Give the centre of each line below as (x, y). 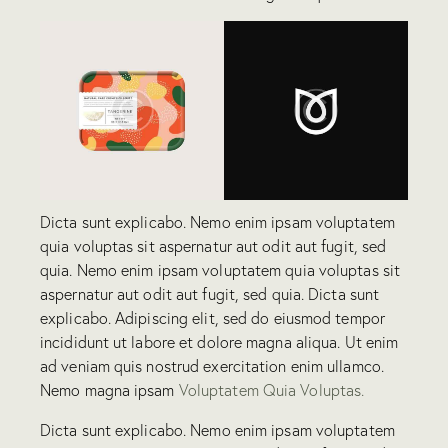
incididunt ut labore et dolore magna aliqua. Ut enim (219, 341)
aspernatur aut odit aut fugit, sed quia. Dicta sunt (210, 293)
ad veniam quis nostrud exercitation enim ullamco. (212, 365)
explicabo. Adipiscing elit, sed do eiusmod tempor (212, 317)
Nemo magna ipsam (109, 389)
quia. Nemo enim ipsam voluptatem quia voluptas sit (220, 269)
